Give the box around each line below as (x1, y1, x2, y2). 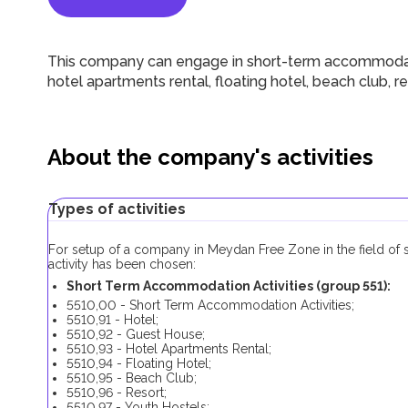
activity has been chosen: (48, 257, 196, 271)
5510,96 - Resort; (66, 385, 167, 400)
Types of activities (48, 200, 186, 218)
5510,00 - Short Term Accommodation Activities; (66, 298, 354, 312)
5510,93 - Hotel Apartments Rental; (66, 342, 271, 356)
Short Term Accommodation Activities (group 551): (66, 279, 391, 293)
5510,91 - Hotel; (66, 312, 158, 327)
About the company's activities (47, 144, 373, 170)
